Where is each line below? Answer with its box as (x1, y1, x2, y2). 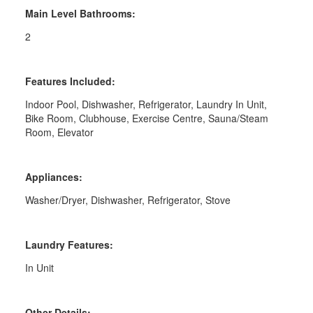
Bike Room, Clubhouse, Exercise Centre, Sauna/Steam (24, 110, 268, 125)
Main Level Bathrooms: (24, 6, 136, 20)
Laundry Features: (24, 237, 113, 252)
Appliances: (24, 169, 82, 184)
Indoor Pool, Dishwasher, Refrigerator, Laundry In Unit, (24, 96, 267, 111)
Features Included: (24, 73, 115, 88)
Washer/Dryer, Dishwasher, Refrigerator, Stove (24, 192, 231, 207)
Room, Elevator (24, 124, 94, 139)
